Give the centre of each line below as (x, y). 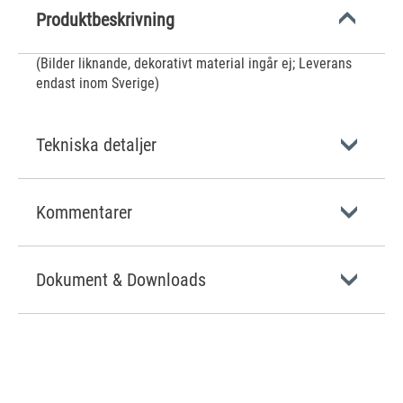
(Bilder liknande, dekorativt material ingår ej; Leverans (194, 63)
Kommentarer (84, 212)
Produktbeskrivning (105, 20)
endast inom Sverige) (98, 83)
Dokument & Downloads (121, 280)
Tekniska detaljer (96, 145)
